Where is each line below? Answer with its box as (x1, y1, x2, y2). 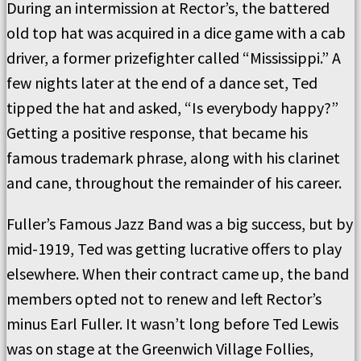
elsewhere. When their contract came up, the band (6, 263, 349, 284)
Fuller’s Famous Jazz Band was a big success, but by (6, 214, 353, 234)
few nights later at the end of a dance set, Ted (6, 73, 317, 93)
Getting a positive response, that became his (6, 122, 308, 143)
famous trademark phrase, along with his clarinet (6, 147, 340, 168)
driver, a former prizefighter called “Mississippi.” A (6, 48, 341, 68)
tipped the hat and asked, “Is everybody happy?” (6, 98, 338, 118)
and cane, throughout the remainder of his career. (6, 172, 342, 193)
